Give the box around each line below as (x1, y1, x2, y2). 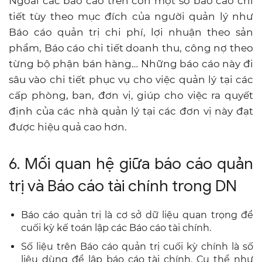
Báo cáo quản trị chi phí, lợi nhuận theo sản (9, 26, 253, 38)
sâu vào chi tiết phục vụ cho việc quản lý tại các (9, 73, 253, 85)
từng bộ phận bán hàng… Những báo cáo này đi (9, 57, 253, 70)
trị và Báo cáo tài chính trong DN (9, 175, 237, 196)
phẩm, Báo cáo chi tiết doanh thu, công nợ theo (9, 42, 253, 54)
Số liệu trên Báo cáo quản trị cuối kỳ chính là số (21, 240, 253, 252)
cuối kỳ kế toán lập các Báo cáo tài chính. (21, 222, 211, 233)
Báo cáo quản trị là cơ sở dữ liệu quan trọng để (21, 209, 253, 220)
